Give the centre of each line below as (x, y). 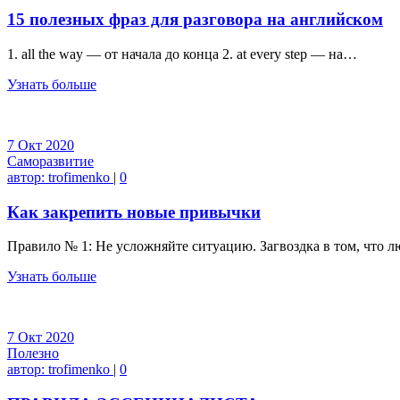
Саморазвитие (50, 161)
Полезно (33, 354)
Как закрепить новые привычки (134, 212)
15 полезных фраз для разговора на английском (195, 20)
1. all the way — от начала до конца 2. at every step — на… (182, 54)
